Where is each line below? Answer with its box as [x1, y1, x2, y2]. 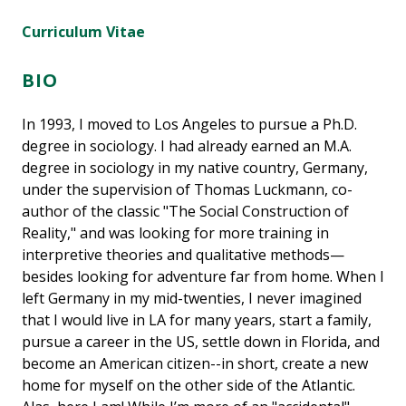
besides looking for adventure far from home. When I [22, 266, 384, 286]
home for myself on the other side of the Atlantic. [22, 374, 355, 395]
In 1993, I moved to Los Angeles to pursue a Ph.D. [22, 113, 357, 134]
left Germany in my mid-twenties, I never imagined [22, 287, 362, 308]
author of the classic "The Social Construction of [22, 200, 349, 221]
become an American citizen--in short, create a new [22, 353, 368, 373]
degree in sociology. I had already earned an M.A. [22, 135, 352, 156]
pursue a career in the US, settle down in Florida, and [22, 331, 380, 352]
